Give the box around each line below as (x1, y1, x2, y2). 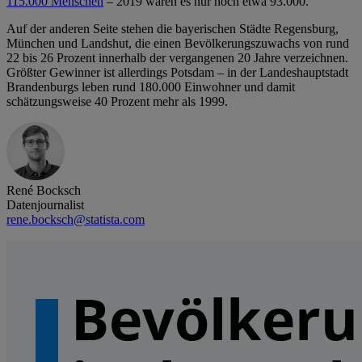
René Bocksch (6, 183, 81, 198)
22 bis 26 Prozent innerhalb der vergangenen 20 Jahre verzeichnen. (6, 51, 348, 65)
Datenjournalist (6, 198, 84, 213)
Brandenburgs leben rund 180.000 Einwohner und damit (6, 80, 295, 95)
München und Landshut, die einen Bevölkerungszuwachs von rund (6, 36, 349, 51)
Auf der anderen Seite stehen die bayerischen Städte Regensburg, (6, 22, 339, 36)
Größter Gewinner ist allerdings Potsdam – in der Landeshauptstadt (6, 65, 348, 80)
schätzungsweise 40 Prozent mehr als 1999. (6, 95, 228, 109)
